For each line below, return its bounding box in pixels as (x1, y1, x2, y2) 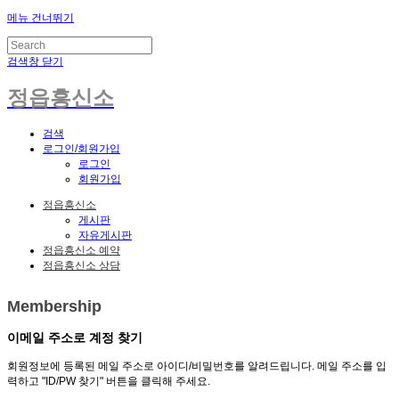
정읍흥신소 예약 (43, 244, 120, 257)
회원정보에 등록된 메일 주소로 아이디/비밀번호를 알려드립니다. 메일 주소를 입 (7, 360, 387, 373)
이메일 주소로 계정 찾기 (7, 330, 142, 346)
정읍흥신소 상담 (43, 259, 120, 273)
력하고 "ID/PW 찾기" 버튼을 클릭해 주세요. (7, 375, 210, 388)
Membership (7, 297, 102, 316)
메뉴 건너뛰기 (7, 12, 74, 24)
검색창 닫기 (7, 55, 63, 68)
